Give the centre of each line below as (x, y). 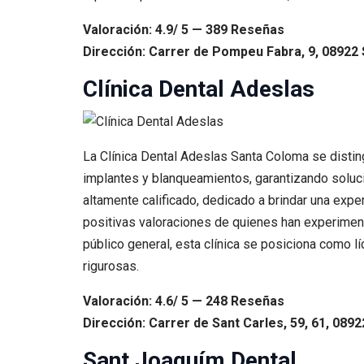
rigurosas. (111, 266)
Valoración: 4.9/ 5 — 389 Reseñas (184, 30)
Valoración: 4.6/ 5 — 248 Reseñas (184, 301)
